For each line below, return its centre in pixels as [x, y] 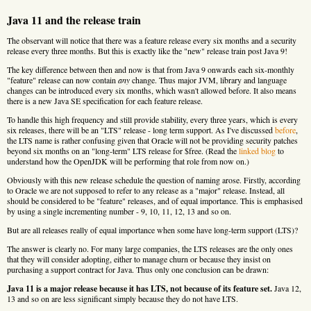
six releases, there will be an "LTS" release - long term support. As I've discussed [141, 129]
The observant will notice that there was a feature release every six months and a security [152, 40]
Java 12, [287, 288]
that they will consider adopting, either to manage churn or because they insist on [139, 259]
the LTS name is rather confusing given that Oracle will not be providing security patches [152, 140]
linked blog [257, 150]
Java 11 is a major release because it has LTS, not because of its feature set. [140, 288]
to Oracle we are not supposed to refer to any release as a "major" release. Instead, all [146, 190]
